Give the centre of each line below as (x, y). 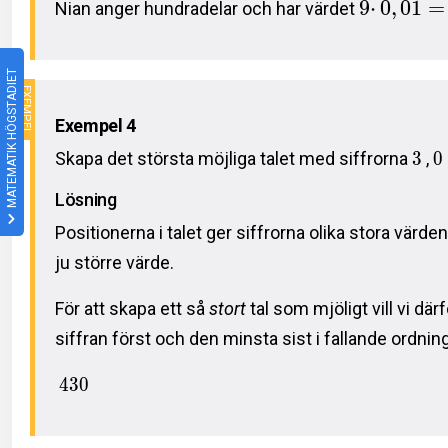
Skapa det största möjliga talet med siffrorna (233, 158)
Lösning (86, 199)
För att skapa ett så (132, 308)
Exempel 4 (95, 125)
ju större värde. (114, 262)
